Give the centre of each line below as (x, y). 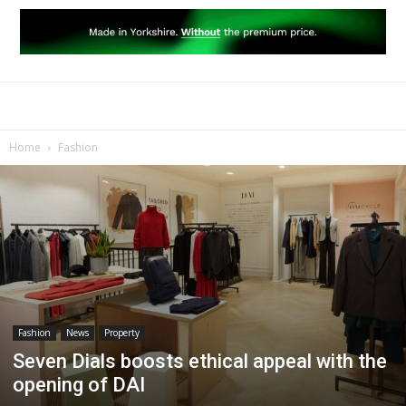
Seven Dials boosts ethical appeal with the (200, 361)
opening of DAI (79, 384)
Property (122, 332)
